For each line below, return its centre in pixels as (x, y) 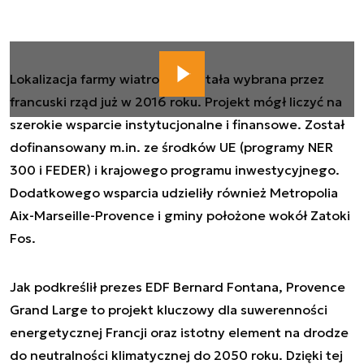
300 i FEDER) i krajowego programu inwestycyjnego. (175, 170)
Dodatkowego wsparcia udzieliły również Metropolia (174, 193)
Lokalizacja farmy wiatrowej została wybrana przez (167, 79)
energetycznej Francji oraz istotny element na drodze (179, 332)
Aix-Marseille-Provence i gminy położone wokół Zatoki (180, 215)
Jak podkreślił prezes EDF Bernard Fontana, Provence (178, 287)
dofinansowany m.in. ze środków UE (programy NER (171, 147)
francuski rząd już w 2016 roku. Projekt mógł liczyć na (176, 102)
